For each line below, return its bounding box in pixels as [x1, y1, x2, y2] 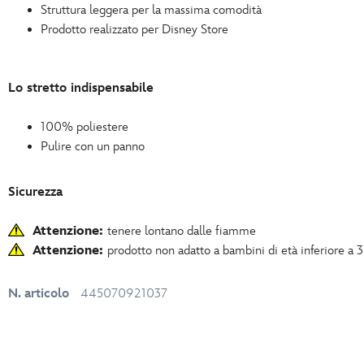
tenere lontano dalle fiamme [107, 223, 256, 240]
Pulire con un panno [41, 139, 145, 155]
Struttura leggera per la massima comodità [41, 2, 262, 19]
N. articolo [8, 286, 69, 302]
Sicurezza [8, 184, 63, 201]
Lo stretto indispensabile [8, 80, 154, 97]
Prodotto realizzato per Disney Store [41, 22, 228, 38]
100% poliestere [41, 119, 128, 136]
